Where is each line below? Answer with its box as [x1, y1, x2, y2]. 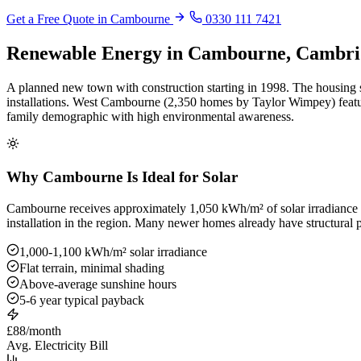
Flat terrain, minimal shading [19, 260, 164, 275]
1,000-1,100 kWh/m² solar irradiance [19, 244, 207, 259]
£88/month [6, 323, 61, 338]
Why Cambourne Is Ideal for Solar [6, 168, 238, 185]
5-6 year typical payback [19, 293, 144, 307]
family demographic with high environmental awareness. [6, 110, 294, 124]
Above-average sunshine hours [19, 276, 176, 291]
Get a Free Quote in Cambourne [6, 12, 173, 27]
